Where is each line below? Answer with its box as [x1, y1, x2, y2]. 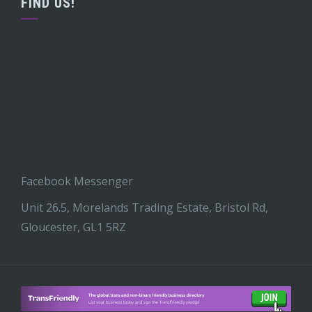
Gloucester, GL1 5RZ [21, 219, 126, 235]
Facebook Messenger [21, 173, 133, 189]
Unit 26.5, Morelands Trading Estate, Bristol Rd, [21, 199, 268, 215]
